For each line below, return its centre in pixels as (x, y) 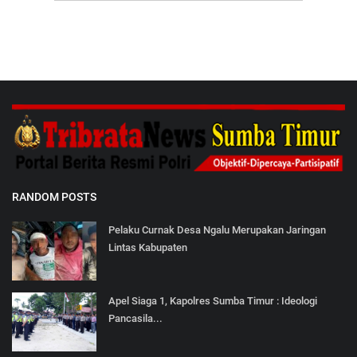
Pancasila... (135, 319)
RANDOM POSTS (54, 197)
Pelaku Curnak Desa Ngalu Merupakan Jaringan (217, 230)
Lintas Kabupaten (148, 248)
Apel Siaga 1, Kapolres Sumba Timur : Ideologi (213, 301)
